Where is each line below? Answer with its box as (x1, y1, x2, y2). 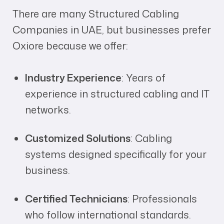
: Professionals (127, 191, 197, 205)
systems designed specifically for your (25, 147, 206, 161)
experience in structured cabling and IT (25, 86, 209, 100)
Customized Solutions (25, 131, 130, 145)
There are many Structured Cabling (12, 6, 179, 20)
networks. (25, 102, 71, 116)
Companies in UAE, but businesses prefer (12, 22, 211, 36)
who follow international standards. (25, 207, 191, 221)
